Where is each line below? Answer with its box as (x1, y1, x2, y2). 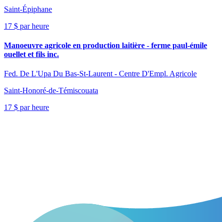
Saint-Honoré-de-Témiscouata (4, 86, 98, 95)
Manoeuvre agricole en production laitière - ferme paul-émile (4, 41, 207, 50)
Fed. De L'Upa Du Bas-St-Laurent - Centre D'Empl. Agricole (4, 69, 197, 78)
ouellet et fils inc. (4, 50, 59, 59)
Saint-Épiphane (4, 4, 52, 13)
